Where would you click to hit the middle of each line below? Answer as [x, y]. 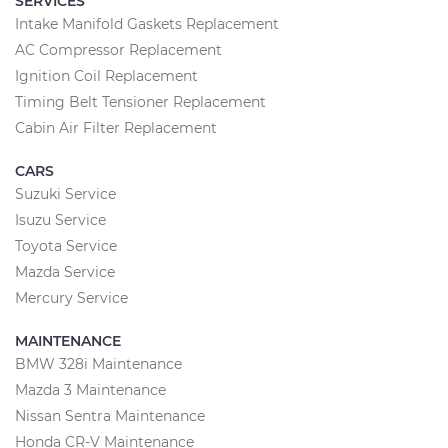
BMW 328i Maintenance [98, 364]
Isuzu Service [60, 220]
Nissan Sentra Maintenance [110, 416]
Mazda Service [65, 272]
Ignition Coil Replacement [106, 76]
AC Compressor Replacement [118, 50]
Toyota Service [66, 246]
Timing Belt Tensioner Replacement [140, 102]
